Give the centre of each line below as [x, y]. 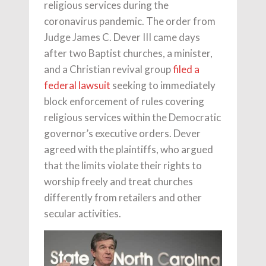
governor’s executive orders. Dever [122, 133]
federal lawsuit [77, 85]
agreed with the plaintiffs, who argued [129, 149]
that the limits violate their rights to [123, 165]
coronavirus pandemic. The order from [130, 21]
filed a [186, 69]
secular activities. [83, 213]
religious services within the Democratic [132, 117]
